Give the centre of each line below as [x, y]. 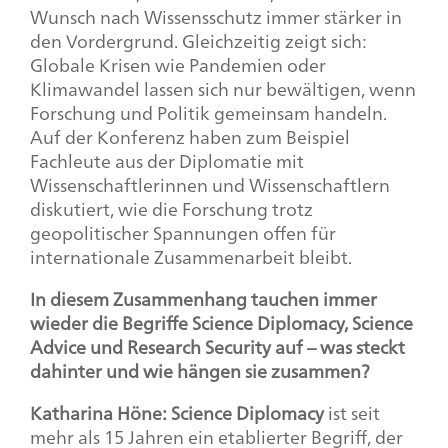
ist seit [352, 412]
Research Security [199, 346]
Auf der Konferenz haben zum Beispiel [190, 136]
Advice [58, 346]
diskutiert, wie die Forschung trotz [171, 208]
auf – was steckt [338, 346]
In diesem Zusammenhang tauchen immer [203, 298]
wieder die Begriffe [111, 322]
